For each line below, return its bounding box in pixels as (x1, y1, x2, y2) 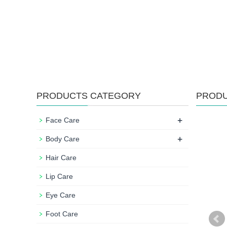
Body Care (46, 135, 80, 143)
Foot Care (46, 210, 78, 218)
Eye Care (46, 191, 75, 199)
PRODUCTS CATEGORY (36, 91, 141, 101)
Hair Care (46, 154, 77, 162)
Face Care (46, 116, 80, 124)
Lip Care (46, 172, 73, 180)
